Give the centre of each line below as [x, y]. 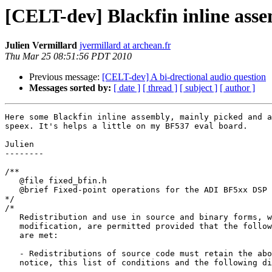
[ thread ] [160, 88]
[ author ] [237, 88]
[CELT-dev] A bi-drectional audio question [184, 77]
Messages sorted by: [70, 88]
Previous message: [66, 77]
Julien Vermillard [41, 46]
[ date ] [127, 88]
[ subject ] [199, 88]
